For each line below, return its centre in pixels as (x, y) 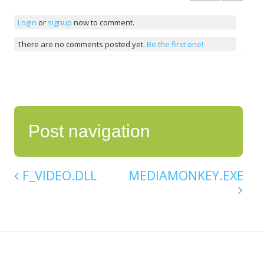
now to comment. (103, 22)
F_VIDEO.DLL (58, 176)
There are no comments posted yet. (82, 44)
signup (60, 22)
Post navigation (89, 131)
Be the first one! (175, 44)
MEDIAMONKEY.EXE (186, 176)
